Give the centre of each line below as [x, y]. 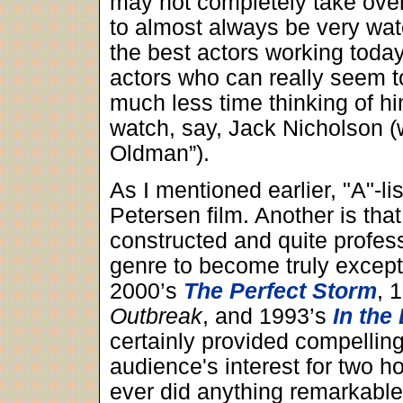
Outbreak [156, 316]
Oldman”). [160, 153]
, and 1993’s [268, 316]
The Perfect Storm [280, 291]
